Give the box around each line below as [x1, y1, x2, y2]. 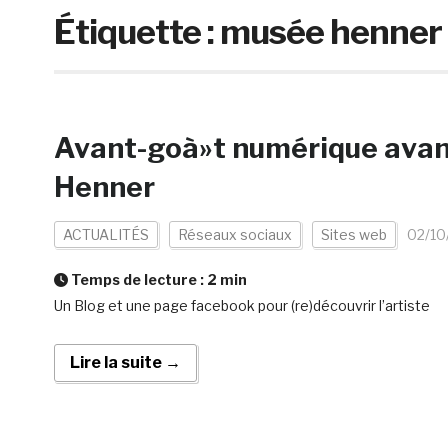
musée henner [219, 11, 442, 52]
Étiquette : [53, 11, 220, 52]
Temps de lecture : [67, 271, 207, 288]
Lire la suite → [69, 353, 181, 372]
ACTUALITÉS [62, 226, 149, 243]
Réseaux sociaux [177, 226, 292, 243]
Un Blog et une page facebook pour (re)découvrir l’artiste [53, 297, 430, 314]
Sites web [320, 226, 387, 243]
